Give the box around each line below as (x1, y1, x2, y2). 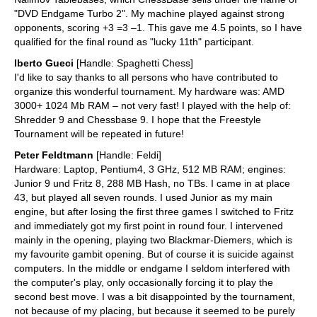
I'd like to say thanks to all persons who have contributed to (14, 71, 278, 83)
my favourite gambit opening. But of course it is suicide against (14, 248, 294, 260)
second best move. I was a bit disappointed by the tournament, (14, 291, 295, 303)
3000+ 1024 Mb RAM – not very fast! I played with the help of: (14, 100, 291, 112)
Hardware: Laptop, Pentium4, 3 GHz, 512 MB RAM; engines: (14, 163, 286, 175)
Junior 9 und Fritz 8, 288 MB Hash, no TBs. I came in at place (14, 178, 290, 190)
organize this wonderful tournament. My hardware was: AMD (14, 86, 284, 98)
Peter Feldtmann (14, 149, 93, 161)
